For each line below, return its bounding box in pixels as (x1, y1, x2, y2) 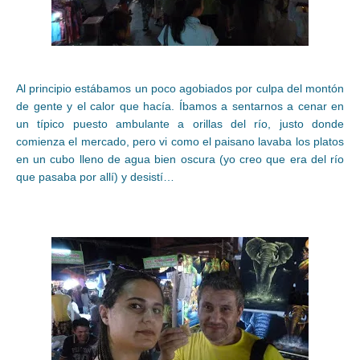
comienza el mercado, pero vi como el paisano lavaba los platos (16, 134, 344, 148)
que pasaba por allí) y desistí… (16, 170, 174, 183)
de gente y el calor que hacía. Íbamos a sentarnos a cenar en (16, 99, 344, 112)
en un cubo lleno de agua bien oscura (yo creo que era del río (16, 152, 344, 166)
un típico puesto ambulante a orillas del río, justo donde (16, 117, 344, 130)
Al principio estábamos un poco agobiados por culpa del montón (16, 81, 344, 95)
